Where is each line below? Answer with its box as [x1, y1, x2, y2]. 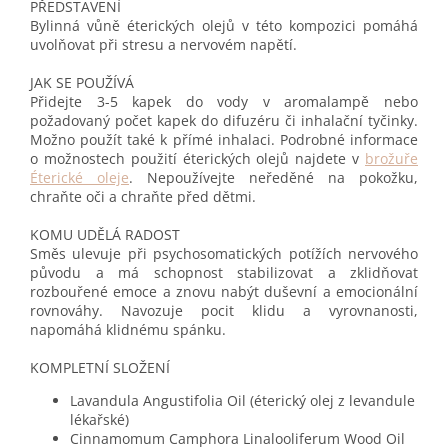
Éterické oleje [30, 168, 129, 188]
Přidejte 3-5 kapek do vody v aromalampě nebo [30, 92, 418, 112]
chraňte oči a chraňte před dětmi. [30, 187, 256, 207]
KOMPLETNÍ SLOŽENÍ [30, 358, 170, 378]
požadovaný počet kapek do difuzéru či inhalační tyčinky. [30, 111, 418, 131]
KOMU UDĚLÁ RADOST [30, 225, 180, 245]
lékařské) [70, 410, 129, 430]
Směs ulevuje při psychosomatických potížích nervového [30, 244, 418, 264]
